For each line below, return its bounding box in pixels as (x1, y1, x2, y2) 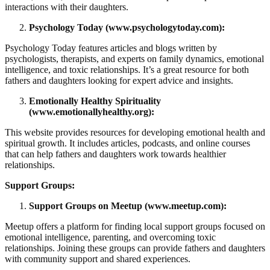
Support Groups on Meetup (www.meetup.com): (29, 201, 227, 212)
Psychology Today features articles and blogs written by (5, 43, 217, 54)
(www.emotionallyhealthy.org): (29, 107, 154, 118)
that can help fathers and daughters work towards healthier (5, 149, 226, 160)
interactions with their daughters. (5, 2, 128, 13)
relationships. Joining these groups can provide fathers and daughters (5, 243, 265, 254)
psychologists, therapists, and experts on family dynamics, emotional (5, 54, 264, 64)
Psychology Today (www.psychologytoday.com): (29, 22, 225, 33)
